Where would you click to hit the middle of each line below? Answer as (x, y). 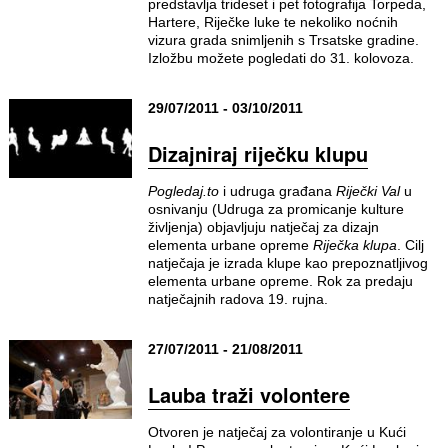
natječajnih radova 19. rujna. (237, 299)
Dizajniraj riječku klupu (257, 153)
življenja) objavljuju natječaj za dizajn (263, 227)
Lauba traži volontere (248, 394)
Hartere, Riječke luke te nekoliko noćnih (272, 22)
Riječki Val (369, 191)
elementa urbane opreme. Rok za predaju (280, 281)
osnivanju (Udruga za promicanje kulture (275, 209)
